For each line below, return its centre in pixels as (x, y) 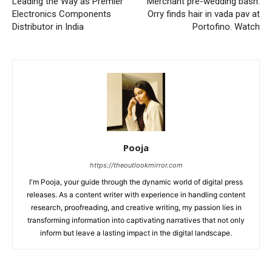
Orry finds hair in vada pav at (204, 14)
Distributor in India (48, 26)
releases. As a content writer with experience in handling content (136, 194)
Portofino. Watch (226, 26)
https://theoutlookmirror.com (136, 165)
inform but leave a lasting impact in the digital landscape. (136, 233)
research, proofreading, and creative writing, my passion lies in (136, 207)
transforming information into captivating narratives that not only (136, 220)
